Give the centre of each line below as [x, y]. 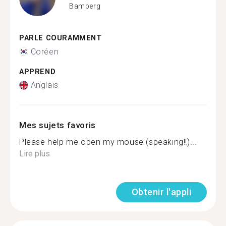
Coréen [45, 51]
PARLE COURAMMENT [61, 38]
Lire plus [35, 154]
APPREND [38, 72]
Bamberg [85, 6]
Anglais [44, 85]
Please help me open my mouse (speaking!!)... [108, 142]
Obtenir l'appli [161, 192]
